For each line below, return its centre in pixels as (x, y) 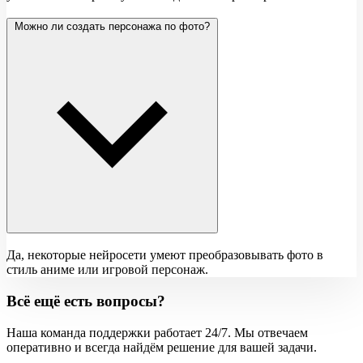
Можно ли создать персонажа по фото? (112, 26)
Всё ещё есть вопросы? (86, 301)
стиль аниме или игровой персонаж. (107, 270)
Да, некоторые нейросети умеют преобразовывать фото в (165, 255)
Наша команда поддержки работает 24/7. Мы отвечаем (157, 332)
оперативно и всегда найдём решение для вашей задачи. (162, 347)
